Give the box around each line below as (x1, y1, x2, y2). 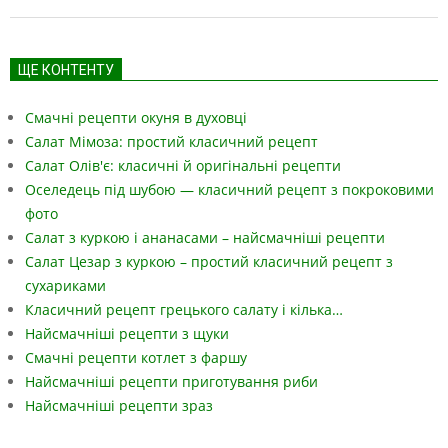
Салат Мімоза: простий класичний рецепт (25, 132, 318, 152)
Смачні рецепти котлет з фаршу (25, 348, 247, 368)
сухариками (25, 276, 106, 296)
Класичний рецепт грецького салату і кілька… (25, 300, 343, 320)
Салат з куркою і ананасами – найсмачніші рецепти (25, 228, 385, 248)
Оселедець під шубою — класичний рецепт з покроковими (25, 180, 434, 200)
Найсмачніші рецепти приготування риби (25, 372, 318, 392)
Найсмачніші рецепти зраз (25, 396, 213, 416)
